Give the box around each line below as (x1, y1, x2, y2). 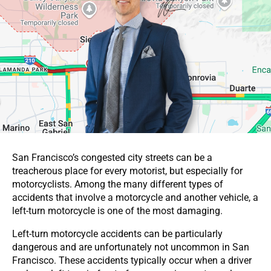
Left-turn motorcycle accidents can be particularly (12, 227, 223, 240)
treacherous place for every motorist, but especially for (12, 165, 243, 177)
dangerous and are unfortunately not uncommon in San (12, 241, 249, 253)
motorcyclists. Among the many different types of (12, 178, 223, 190)
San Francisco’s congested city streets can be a (12, 151, 212, 163)
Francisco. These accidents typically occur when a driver (12, 254, 252, 266)
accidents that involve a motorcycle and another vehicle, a (12, 191, 258, 203)
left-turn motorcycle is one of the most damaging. (12, 204, 223, 217)
